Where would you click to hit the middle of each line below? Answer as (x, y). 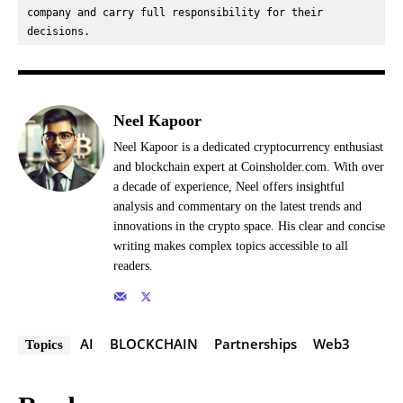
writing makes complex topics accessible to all (231, 246)
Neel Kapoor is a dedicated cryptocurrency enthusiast (248, 147)
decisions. (58, 31)
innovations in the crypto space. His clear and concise (249, 226)
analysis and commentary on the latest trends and (237, 206)
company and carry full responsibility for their (175, 12)
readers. (133, 265)
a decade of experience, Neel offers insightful (229, 186)
